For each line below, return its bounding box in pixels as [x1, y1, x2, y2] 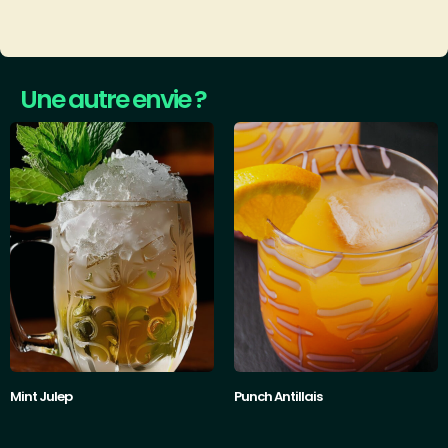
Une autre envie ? [20, 81, 206, 117]
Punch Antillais [234, 386, 322, 406]
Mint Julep [10, 386, 72, 406]
